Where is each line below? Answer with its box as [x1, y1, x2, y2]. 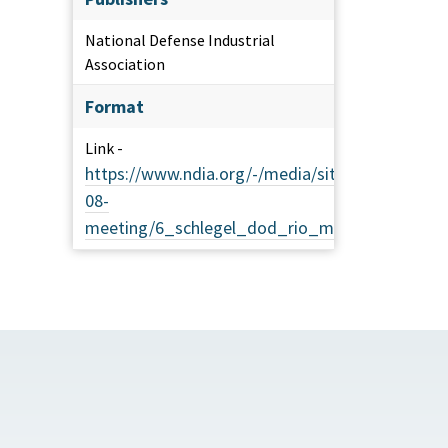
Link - [85, 138, 123, 159]
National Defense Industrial [85, 30, 275, 51]
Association [85, 54, 165, 75]
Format [85, 95, 144, 119]
